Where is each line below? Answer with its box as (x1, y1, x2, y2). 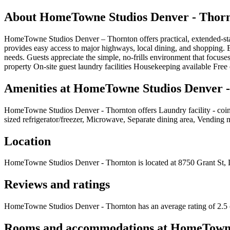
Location (4, 134, 51, 148)
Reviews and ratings (4, 178, 110, 191)
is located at (136, 158, 176, 167)
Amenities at (4, 81, 73, 95)
